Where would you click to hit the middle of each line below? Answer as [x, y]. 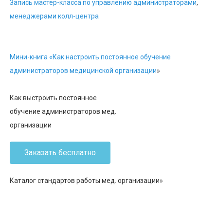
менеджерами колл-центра [54, 16]
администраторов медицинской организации [83, 71]
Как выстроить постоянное [53, 98]
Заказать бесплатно [60, 153]
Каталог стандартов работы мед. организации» [86, 181]
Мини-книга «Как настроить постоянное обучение [90, 57]
